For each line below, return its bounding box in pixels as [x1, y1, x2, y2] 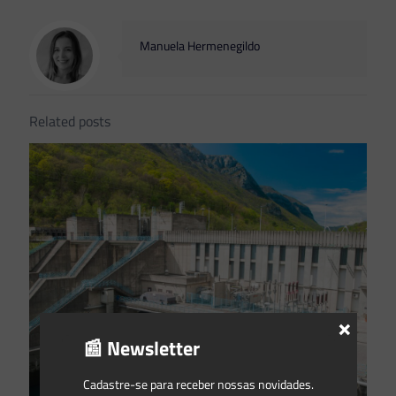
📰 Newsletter [82, 332, 200, 363]
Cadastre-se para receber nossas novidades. [82, 374, 314, 393]
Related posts [29, 110, 110, 133]
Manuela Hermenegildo [140, 36, 260, 57]
